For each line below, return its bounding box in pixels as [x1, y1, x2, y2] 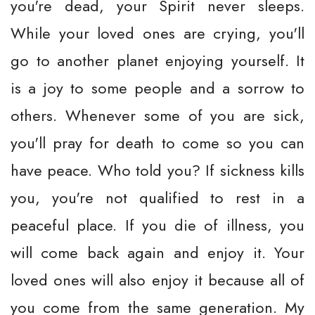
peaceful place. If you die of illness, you [11, 214, 304, 236]
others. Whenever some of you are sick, [11, 104, 304, 127]
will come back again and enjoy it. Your [11, 241, 304, 264]
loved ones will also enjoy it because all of [11, 269, 304, 291]
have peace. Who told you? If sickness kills [11, 159, 304, 181]
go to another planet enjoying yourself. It [11, 49, 304, 72]
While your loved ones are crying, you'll [11, 22, 304, 44]
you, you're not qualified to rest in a [11, 186, 304, 209]
